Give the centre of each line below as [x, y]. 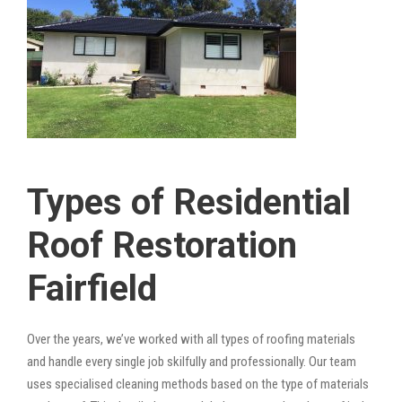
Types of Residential [189, 202]
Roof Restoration [162, 245]
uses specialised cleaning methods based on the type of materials [198, 384]
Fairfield [92, 288]
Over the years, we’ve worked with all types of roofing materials [191, 339]
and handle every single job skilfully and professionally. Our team [192, 361]
